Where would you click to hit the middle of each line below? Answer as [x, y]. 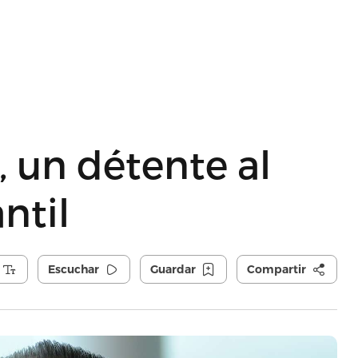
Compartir [276, 269]
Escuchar [73, 269]
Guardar [173, 269]
